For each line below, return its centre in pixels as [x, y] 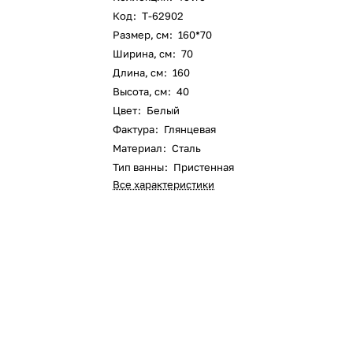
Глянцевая [190, 129]
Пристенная [204, 167]
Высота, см [140, 91]
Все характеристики [164, 184]
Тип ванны [139, 167]
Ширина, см [143, 54]
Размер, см [141, 35]
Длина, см [138, 72]
